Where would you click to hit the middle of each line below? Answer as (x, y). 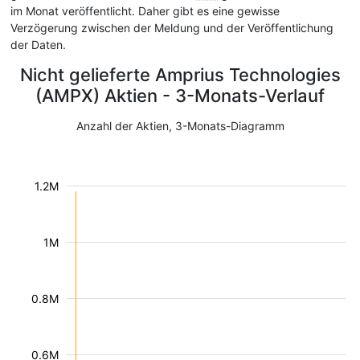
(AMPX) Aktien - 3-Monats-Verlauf (180, 96)
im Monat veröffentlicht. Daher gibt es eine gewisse (145, 11)
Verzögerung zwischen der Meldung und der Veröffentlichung (172, 28)
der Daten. (38, 45)
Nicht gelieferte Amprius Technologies (180, 75)
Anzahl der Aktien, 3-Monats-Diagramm (180, 126)
